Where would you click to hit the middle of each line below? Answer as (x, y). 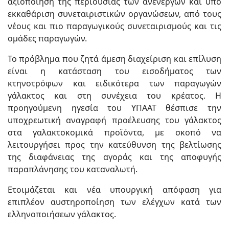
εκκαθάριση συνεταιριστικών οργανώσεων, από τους (114, 14)
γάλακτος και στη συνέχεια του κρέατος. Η (114, 96)
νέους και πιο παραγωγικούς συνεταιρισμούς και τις (114, 26)
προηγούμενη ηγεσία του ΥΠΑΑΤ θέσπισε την (114, 108)
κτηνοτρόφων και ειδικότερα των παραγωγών (114, 83)
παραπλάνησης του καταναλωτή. (73, 169)
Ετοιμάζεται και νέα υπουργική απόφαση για (114, 190)
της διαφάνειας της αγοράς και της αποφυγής (114, 157)
